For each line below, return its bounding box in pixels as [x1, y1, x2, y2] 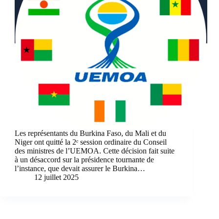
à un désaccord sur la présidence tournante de [15, 155, 154, 164]
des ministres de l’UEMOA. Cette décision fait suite [15, 147, 175, 155]
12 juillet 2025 [34, 173, 79, 182]
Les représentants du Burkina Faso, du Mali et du [15, 129, 166, 138]
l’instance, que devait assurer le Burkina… [15, 164, 145, 173]
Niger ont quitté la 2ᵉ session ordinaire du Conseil [15, 138, 167, 147]
